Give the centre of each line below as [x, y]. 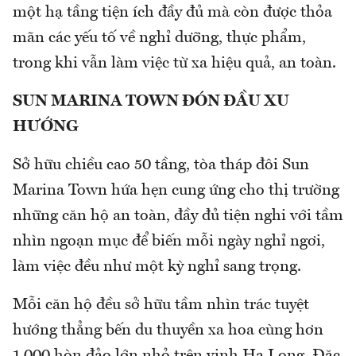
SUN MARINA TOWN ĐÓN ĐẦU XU [151, 101]
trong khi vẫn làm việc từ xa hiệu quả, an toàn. [174, 63]
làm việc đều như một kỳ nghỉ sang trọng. [157, 267]
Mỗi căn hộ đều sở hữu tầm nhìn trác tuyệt [161, 305]
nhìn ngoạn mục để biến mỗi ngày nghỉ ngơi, [169, 241]
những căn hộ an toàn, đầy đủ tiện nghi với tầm [178, 216]
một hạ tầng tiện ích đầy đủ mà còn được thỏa [172, 12]
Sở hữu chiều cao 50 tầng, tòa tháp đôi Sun [161, 165]
